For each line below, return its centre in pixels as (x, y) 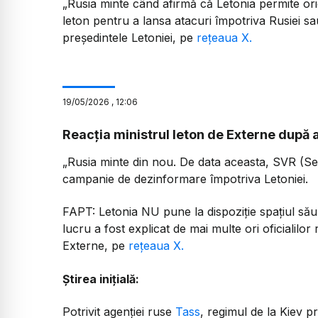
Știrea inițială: (101, 279)
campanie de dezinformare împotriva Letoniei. (185, 179)
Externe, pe (95, 246)
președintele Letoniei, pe (128, 37)
